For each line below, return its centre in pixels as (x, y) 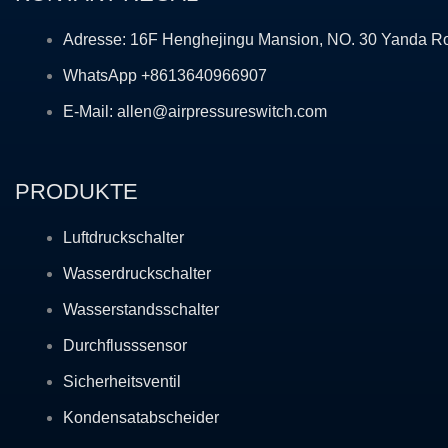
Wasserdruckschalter (137, 274)
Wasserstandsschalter (141, 310)
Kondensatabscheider (141, 418)
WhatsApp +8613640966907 (165, 76)
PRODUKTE (76, 192)
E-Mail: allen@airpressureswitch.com (195, 112)
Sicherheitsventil (122, 382)
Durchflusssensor (125, 346)
